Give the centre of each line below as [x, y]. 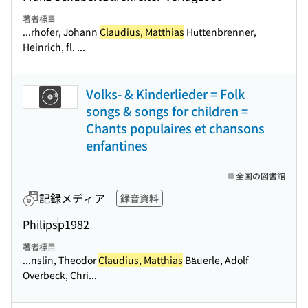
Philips [40, 224]
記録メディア [72, 198]
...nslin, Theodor [60, 260]
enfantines [117, 145]
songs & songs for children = [167, 111]
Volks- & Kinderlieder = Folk [165, 93]
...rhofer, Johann [61, 32]
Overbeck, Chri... [60, 275]
